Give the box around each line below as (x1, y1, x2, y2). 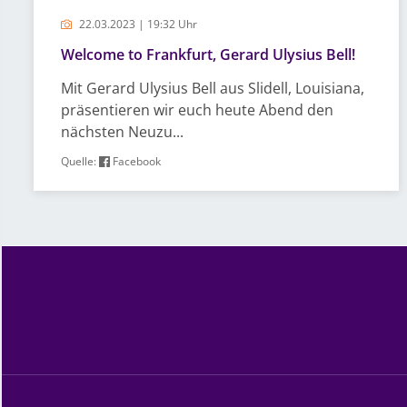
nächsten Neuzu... (61, 122, 184, 142)
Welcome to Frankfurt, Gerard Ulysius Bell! (61, 45, 355, 65)
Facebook (110, 154, 161, 169)
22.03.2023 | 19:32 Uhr (76, 16, 197, 32)
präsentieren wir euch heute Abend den (61, 100, 333, 120)
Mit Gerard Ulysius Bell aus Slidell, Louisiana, (61, 78, 364, 98)
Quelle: (61, 154, 99, 169)
